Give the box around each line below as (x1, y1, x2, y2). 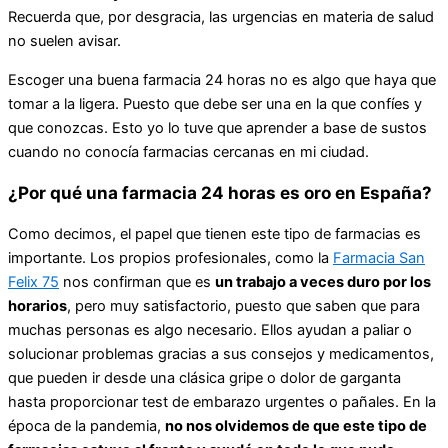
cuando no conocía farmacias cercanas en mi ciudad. (8, 142, 369, 161)
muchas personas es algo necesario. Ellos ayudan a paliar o (8, 320, 412, 339)
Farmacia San (333, 248, 425, 267)
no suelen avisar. (8, 31, 121, 50)
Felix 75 (8, 272, 59, 291)
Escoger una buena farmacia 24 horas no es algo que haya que (8, 70, 436, 89)
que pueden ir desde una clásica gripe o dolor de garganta (8, 368, 401, 387)
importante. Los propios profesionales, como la (8, 248, 333, 267)
